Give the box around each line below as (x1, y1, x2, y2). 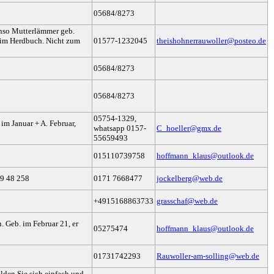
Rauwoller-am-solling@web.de (157, 251, 259, 261)
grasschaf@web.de (157, 196, 218, 206)
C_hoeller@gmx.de (157, 124, 221, 133)
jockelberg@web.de (157, 174, 223, 183)
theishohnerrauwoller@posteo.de (157, 36, 266, 46)
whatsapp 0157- (94, 124, 146, 133)
